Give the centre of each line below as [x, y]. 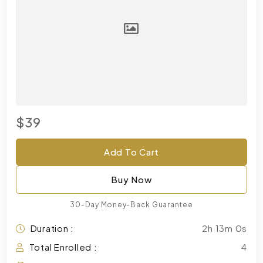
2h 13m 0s [225, 228]
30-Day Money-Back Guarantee [131, 204]
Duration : [52, 228]
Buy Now [131, 179]
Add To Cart [131, 151]
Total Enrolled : [63, 247]
